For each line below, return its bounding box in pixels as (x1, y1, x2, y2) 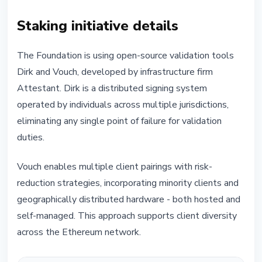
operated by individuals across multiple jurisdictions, (17, 98, 229, 112)
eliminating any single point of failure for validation (17, 115, 222, 128)
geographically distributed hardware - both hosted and (17, 193, 240, 206)
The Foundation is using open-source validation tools (17, 49, 234, 63)
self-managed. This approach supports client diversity (17, 209, 237, 223)
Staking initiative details (17, 16, 178, 36)
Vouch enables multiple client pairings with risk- (17, 160, 212, 174)
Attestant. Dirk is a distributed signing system (17, 82, 207, 95)
